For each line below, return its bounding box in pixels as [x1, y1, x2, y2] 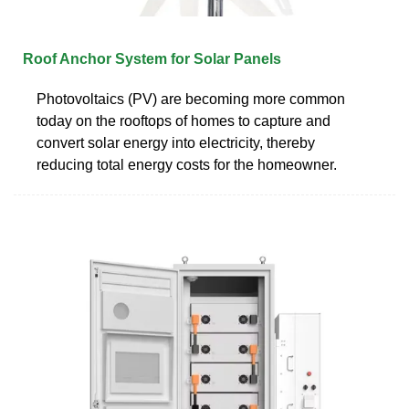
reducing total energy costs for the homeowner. [37, 156, 337, 173]
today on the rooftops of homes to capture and [37, 112, 330, 129]
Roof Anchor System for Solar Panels [23, 50, 281, 67]
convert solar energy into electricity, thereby [37, 134, 315, 151]
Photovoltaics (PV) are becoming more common [37, 90, 345, 107]
